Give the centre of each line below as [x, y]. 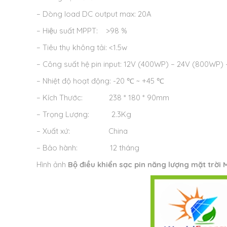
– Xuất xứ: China [82, 131]
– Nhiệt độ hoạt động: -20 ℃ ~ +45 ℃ [100, 81]
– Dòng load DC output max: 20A [94, 14]
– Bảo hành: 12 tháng [88, 148]
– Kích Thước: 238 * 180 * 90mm [103, 98]
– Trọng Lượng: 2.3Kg [84, 115]
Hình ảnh [52, 165]
